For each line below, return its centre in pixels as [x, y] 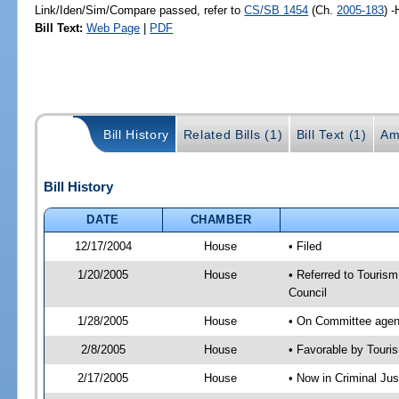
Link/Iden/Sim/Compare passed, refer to [140, 10]
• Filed [305, 246]
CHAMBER [221, 219]
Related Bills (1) [233, 135]
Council [307, 292]
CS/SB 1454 [277, 10]
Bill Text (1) [331, 135]
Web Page [114, 28]
